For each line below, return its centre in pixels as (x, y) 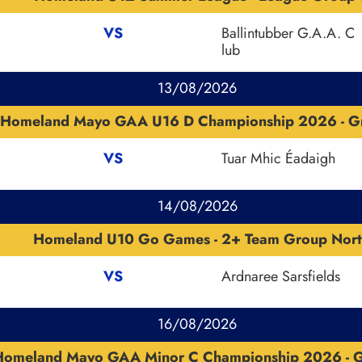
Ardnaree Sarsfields (280, 276)
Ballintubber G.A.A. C (288, 33)
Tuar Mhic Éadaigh (278, 158)
